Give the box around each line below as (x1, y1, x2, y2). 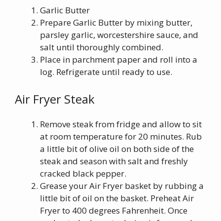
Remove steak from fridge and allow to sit (40, 118, 202, 130)
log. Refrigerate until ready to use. (40, 66, 172, 77)
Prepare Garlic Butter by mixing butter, (40, 16, 192, 28)
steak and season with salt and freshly (40, 155, 188, 167)
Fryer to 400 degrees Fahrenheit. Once (40, 205, 187, 216)
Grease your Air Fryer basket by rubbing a (40, 180, 204, 191)
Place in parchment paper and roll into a (40, 53, 197, 65)
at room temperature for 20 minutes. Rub (40, 131, 202, 142)
